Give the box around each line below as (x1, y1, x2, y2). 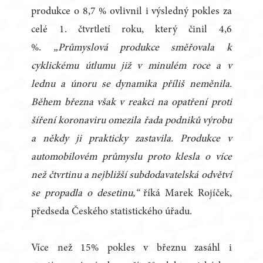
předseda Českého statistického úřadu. (31, 207, 193, 218)
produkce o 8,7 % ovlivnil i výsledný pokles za (31, 6, 232, 18)
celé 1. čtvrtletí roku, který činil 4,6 (31, 25, 232, 36)
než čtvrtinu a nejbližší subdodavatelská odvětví (31, 170, 232, 181)
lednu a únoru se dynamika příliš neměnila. (31, 79, 232, 90)
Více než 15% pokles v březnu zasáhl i (31, 243, 232, 254)
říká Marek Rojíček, (139, 188, 232, 200)
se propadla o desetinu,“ (31, 188, 139, 200)
